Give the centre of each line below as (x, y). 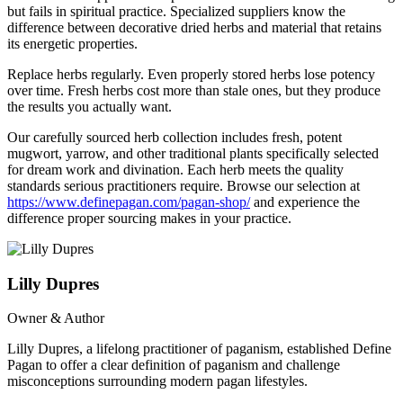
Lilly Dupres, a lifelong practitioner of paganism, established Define (199, 349)
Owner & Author (56, 318)
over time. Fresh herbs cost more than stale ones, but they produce (194, 90)
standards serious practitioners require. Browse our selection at (184, 185)
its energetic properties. (72, 43)
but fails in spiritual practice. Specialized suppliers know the (176, 11)
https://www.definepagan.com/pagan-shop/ (129, 201)
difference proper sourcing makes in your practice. (149, 218)
